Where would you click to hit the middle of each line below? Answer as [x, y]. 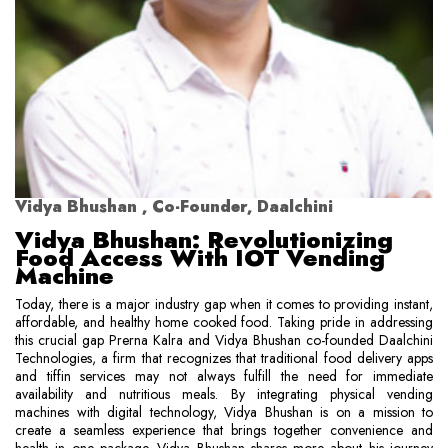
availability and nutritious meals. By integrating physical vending [224, 394]
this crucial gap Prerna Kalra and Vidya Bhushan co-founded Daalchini [224, 340]
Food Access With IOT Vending [200, 257]
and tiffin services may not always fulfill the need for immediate [224, 376]
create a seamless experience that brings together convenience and [224, 430]
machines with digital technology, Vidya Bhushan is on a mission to [224, 412]
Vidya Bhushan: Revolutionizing [204, 239]
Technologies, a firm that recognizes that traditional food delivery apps [224, 358]
